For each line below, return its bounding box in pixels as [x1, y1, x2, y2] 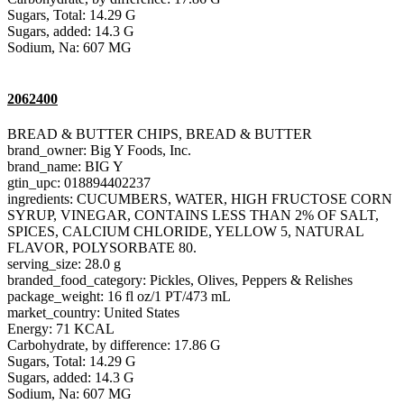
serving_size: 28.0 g [7, 256, 121, 272]
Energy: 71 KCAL [7, 321, 115, 337]
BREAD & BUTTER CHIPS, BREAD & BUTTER [7, 126, 312, 142]
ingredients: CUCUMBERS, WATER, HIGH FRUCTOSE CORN [7, 191, 392, 207]
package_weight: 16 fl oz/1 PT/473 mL [7, 289, 231, 305]
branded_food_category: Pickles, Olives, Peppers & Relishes [7, 272, 353, 289]
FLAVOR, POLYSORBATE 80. [7, 240, 197, 256]
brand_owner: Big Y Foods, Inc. [7, 142, 191, 159]
